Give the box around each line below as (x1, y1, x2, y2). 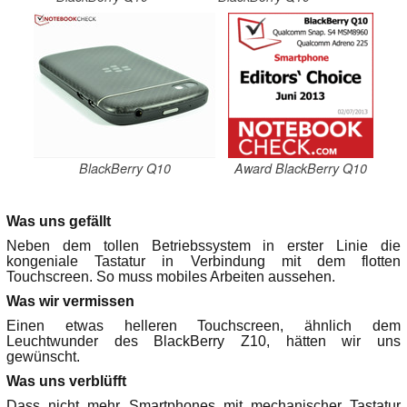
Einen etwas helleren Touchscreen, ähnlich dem (6, 317, 401, 333)
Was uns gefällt (6, 213, 111, 229)
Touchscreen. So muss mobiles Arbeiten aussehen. (6, 268, 335, 284)
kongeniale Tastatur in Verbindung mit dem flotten (6, 253, 401, 269)
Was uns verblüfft (6, 372, 126, 389)
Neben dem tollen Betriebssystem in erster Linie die (6, 237, 401, 253)
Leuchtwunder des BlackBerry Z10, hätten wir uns (6, 333, 401, 349)
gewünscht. (6, 348, 80, 364)
